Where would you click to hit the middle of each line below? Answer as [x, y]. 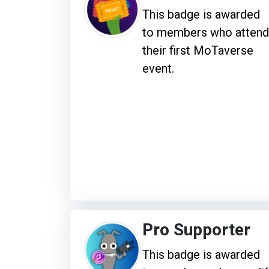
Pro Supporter [196, 230]
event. [158, 69]
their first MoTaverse [198, 51]
